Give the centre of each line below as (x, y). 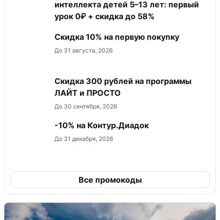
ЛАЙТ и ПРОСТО (88, 93)
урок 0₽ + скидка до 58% (105, 16)
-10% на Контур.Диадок (102, 125)
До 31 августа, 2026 (83, 51)
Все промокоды (110, 180)
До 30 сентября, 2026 (86, 107)
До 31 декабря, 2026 (84, 139)
